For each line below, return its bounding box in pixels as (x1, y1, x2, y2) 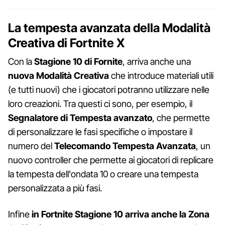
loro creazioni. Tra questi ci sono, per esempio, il (8, 98, 192, 109)
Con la (8, 56, 34, 67)
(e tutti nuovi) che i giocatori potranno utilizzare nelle (8, 84, 209, 95)
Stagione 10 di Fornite (34, 56, 123, 67)
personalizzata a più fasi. (8, 182, 102, 193)
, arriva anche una (123, 56, 191, 67)
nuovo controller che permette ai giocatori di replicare (8, 154, 213, 165)
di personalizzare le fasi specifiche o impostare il (8, 126, 192, 137)
